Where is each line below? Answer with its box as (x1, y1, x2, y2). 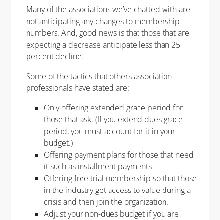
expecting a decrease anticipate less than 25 (26, 39, 180, 50)
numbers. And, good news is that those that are (26, 27, 189, 38)
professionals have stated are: (26, 82, 129, 93)
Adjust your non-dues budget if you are (43, 208, 179, 219)
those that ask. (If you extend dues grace (43, 113, 183, 125)
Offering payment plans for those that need (43, 149, 193, 160)
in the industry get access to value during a (43, 184, 191, 195)
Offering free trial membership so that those (43, 172, 197, 184)
